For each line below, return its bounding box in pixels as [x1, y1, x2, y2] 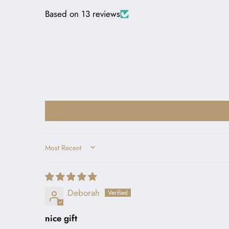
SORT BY [44, 146, 82, 157]
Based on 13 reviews [45, 7, 120, 20]
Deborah [67, 186, 100, 199]
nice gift [45, 212, 77, 224]
